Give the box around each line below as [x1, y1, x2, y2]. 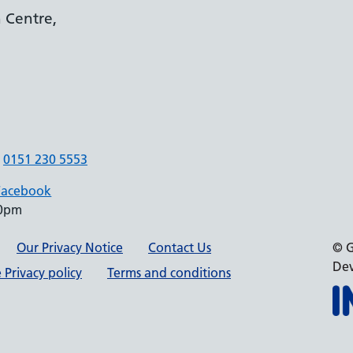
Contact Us [148, 240, 211, 255]
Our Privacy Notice [17, 240, 123, 255]
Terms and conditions [107, 265, 231, 281]
